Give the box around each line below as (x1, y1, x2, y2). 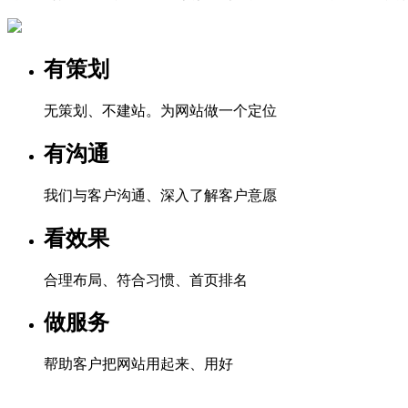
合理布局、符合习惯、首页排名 (44, 271, 248, 288)
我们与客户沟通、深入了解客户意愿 (44, 187, 277, 203)
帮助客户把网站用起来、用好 (44, 356, 233, 372)
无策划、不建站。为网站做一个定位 (44, 102, 277, 118)
